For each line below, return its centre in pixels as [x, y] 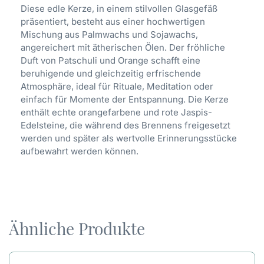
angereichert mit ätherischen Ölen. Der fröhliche [123, 48]
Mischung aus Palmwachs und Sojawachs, [109, 35]
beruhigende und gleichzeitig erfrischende [111, 74]
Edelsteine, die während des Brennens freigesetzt [126, 126]
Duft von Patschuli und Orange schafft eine [110, 61]
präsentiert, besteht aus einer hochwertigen [113, 22]
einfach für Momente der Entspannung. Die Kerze [125, 100]
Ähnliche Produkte [77, 229]
